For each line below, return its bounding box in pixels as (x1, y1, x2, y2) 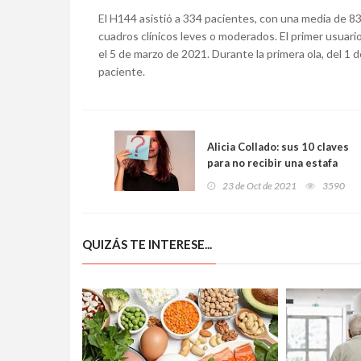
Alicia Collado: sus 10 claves (207, 140, 349, 154)
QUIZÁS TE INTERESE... (82, 237, 212, 252)
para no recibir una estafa (207, 156, 338, 170)
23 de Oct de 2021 (222, 180, 297, 193)
